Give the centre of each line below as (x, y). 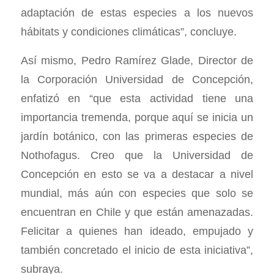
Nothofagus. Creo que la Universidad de (137, 155)
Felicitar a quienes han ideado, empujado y (137, 231)
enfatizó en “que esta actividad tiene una (137, 98)
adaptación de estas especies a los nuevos (137, 13)
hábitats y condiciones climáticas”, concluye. (128, 32)
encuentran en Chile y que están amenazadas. (137, 212)
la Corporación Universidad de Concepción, (137, 80)
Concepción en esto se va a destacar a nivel (137, 174)
